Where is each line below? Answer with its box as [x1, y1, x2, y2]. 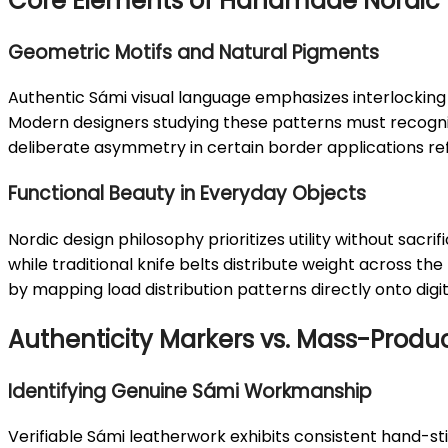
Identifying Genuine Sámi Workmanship [8, 377, 372, 405]
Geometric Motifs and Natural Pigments [8, 38, 379, 66]
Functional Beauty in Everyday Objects [8, 180, 366, 208]
